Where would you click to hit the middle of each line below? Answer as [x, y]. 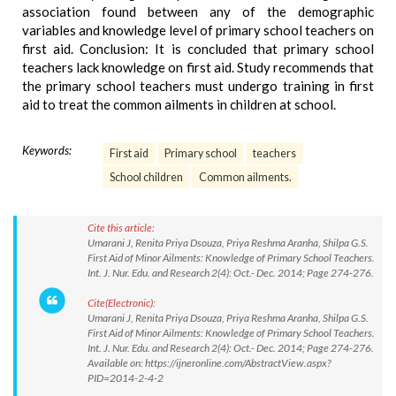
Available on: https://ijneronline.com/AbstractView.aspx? [209, 363]
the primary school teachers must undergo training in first [198, 86]
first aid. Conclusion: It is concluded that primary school [198, 49]
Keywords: [47, 150]
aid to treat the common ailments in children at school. [179, 104]
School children [146, 177]
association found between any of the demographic [198, 11]
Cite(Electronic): [122, 303]
